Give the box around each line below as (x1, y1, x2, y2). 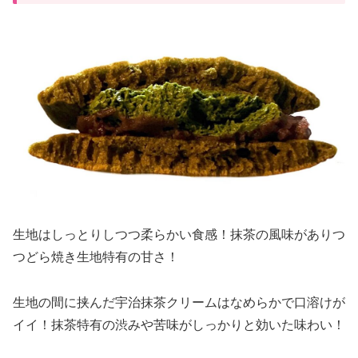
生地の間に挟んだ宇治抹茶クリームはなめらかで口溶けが (13, 295, 345, 309)
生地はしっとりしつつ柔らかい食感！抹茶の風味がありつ (13, 227, 345, 241)
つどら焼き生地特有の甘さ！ (13, 249, 179, 264)
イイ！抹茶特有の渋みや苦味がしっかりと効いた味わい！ (13, 317, 345, 332)
